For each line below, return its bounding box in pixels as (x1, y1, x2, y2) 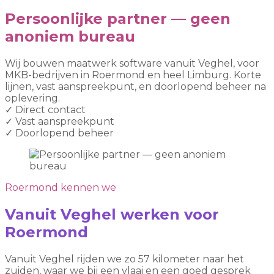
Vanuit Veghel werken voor (5, 206, 219, 224)
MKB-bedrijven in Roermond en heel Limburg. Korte (5, 69, 261, 81)
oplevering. (5, 92, 60, 105)
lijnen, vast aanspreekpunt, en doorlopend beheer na (5, 81, 266, 93)
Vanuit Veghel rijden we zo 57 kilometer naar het (5, 253, 244, 265)
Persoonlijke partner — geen (5, 10, 231, 28)
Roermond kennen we (5, 182, 116, 194)
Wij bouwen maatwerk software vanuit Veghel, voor (5, 57, 259, 70)
